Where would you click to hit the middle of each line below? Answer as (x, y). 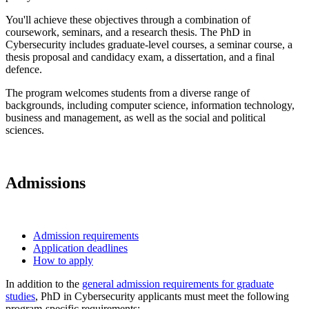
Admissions (46, 183)
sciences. (25, 130)
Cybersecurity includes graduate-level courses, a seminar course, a (149, 45)
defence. (24, 70)
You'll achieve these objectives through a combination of (128, 20)
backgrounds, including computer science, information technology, (150, 106)
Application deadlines (80, 248)
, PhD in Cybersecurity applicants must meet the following (162, 296)
